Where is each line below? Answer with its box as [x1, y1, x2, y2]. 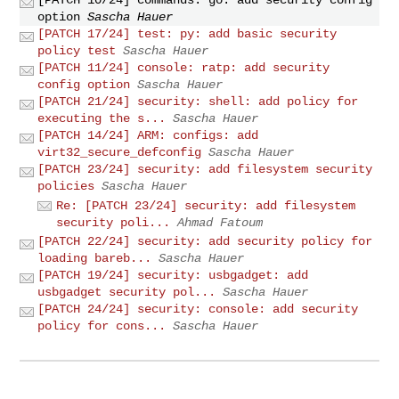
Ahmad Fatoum [177, 215, 264, 230]
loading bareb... [37, 251, 152, 266]
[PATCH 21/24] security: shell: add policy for [37, 94, 359, 109]
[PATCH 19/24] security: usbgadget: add [37, 268, 309, 283]
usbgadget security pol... [37, 285, 216, 300]
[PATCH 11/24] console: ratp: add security [37, 60, 330, 75]
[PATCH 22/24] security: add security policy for [37, 234, 373, 249]
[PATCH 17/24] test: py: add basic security [37, 26, 338, 41]
